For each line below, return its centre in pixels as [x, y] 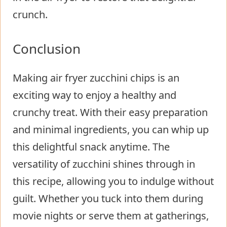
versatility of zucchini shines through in [104, 164]
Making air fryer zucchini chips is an [96, 78]
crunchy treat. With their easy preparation [110, 112]
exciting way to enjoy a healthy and [94, 95]
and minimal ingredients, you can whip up [111, 130]
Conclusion [47, 49]
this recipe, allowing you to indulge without [113, 181]
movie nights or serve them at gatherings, [111, 216]
